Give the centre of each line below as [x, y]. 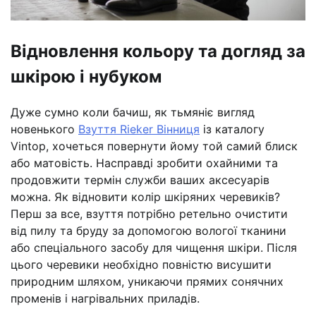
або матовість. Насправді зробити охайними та [144, 163]
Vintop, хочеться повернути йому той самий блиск [154, 146]
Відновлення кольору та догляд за [158, 51]
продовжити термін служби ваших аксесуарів [140, 180]
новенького [44, 129]
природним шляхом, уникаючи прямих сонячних [147, 281]
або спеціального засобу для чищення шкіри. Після [154, 247]
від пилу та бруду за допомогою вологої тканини [148, 230]
